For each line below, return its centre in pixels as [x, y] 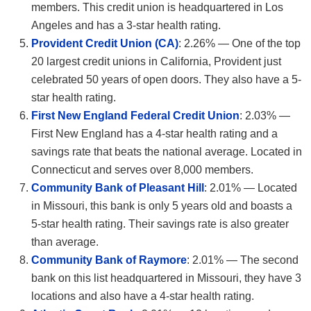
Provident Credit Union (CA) [105, 44]
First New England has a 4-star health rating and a [154, 134]
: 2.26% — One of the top [239, 44]
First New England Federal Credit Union [135, 116]
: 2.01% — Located [251, 188]
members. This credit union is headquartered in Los [157, 8]
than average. [65, 242]
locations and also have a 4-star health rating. [143, 296]
